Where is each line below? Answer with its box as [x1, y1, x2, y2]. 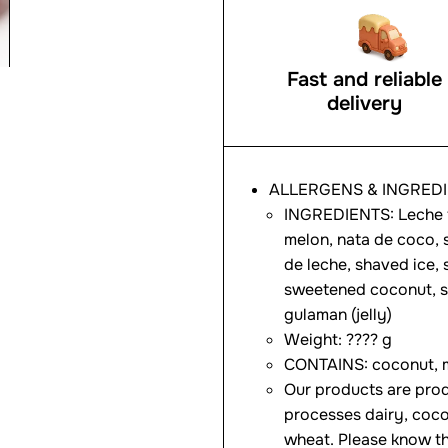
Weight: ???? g [284, 329, 392, 350]
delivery [326, 91, 402, 116]
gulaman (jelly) [284, 304, 392, 325]
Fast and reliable [286, 67, 442, 92]
